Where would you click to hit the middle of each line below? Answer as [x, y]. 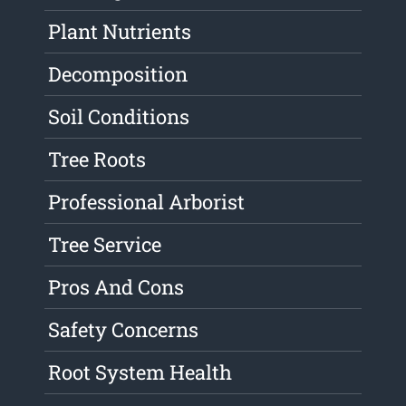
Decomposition [118, 74]
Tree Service [105, 245]
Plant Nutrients [120, 32]
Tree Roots [97, 159]
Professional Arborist [147, 202]
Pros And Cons [116, 287]
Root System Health [140, 372]
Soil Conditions [119, 117]
